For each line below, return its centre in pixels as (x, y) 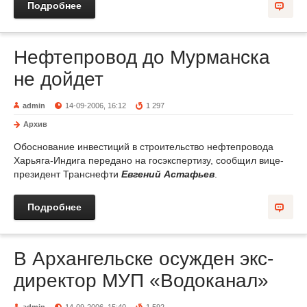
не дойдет (59, 79)
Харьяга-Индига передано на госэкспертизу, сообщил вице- (149, 160)
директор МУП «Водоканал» (141, 281)
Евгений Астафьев (168, 174)
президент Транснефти (67, 174)
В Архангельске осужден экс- (144, 259)
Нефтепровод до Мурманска (142, 57)
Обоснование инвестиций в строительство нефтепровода (144, 147)
